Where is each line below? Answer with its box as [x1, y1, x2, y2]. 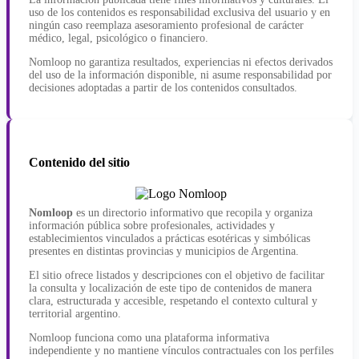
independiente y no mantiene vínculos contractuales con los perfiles [29, 345, 333, 357]
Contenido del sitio [29, 155, 130, 169]
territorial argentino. [29, 308, 121, 321]
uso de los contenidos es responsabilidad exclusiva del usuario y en [29, 6, 330, 18]
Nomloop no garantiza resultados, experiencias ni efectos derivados [29, 55, 333, 68]
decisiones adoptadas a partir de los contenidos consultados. [29, 81, 297, 94]
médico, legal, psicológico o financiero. [29, 31, 208, 44]
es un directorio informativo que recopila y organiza [73, 207, 313, 220]
